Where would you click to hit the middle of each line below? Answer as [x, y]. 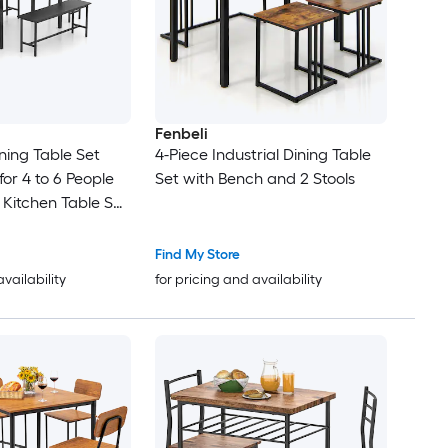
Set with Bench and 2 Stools [254, 179]
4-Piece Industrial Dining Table [262, 155]
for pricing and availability [238, 280]
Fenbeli [181, 134]
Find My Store [197, 255]
